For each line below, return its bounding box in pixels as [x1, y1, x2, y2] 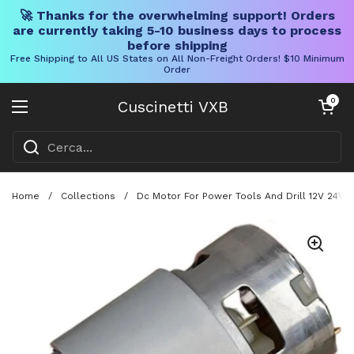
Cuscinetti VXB [118, 97, 228, 116]
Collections [61, 190, 115, 201]
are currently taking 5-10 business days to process [13, 23, 341, 38]
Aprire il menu [19, 107, 111, 124]
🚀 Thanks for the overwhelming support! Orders [19, 8, 335, 23]
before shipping [126, 38, 228, 53]
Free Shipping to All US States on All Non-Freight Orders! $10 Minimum [9, 53, 345, 64]
